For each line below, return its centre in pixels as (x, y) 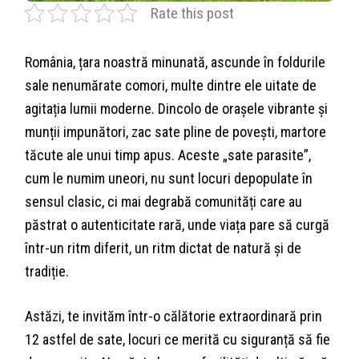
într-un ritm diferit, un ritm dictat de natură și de (163, 248)
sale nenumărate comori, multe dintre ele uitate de (171, 85)
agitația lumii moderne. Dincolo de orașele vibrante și (177, 108)
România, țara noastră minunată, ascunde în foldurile (175, 62)
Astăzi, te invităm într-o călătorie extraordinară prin (174, 316)
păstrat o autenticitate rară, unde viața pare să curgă (177, 224)
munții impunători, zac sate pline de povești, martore (176, 131)
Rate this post (193, 13)
